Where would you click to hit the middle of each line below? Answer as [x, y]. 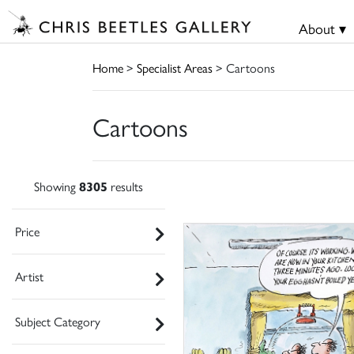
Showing [56, 186]
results [125, 186]
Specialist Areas [175, 67]
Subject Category [58, 321]
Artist [29, 276]
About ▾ [322, 28]
